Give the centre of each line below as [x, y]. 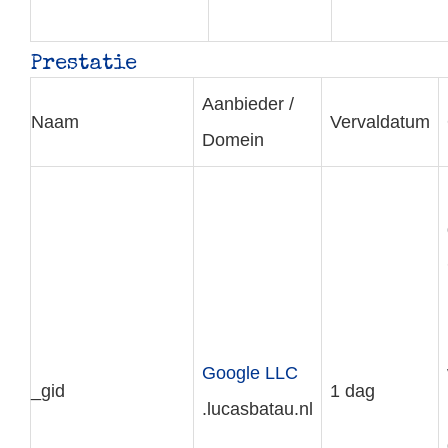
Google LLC [250, 373]
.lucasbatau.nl [257, 409]
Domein [233, 140]
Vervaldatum [380, 122]
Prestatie [83, 64]
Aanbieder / [248, 104]
